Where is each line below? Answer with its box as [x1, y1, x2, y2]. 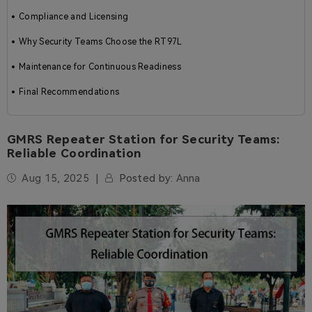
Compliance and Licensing [19, 12, 129, 22]
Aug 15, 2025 [22, 172, 89, 185]
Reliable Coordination [7, 146, 141, 160]
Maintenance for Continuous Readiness [19, 62, 181, 72]
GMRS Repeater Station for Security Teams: [7, 132, 281, 146]
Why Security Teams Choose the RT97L [19, 37, 182, 47]
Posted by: [118, 172, 173, 185]
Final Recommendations [19, 87, 120, 97]
